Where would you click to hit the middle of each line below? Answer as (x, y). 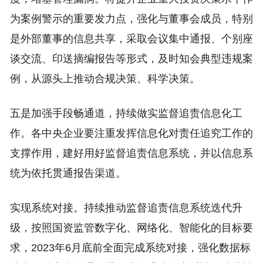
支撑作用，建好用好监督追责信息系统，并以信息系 (131, 153)
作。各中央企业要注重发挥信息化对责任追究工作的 (131, 133)
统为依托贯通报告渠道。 (68, 173)
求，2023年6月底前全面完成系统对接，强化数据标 (130, 248)
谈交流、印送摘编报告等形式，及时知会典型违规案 (131, 59)
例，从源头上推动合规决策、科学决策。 (105, 79)
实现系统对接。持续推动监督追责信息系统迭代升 (126, 208)
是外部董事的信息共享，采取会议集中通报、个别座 (131, 39)
